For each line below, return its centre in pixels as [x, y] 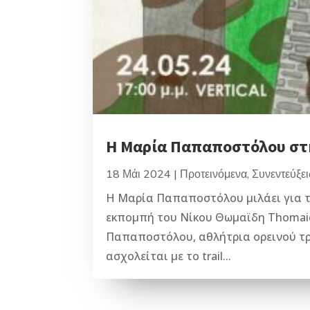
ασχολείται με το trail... [169, 256]
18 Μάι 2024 [139, 175]
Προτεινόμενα [214, 175]
